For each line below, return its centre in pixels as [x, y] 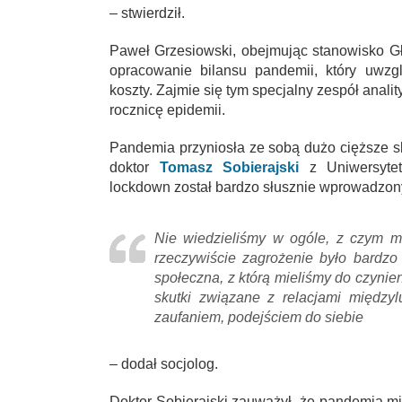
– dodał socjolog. [164, 364]
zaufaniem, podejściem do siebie [259, 318]
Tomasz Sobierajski [229, 168]
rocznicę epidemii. [167, 110]
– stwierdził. [147, 13]
